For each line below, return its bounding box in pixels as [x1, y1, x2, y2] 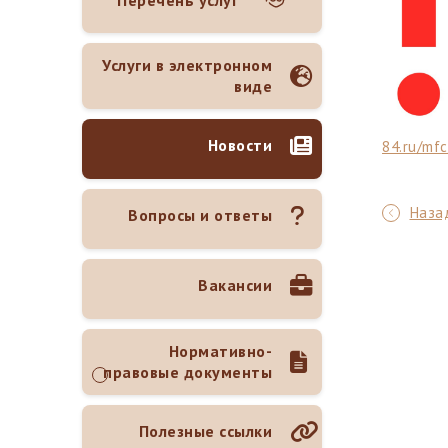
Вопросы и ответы [128, 205, 272, 225]
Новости [207, 135, 272, 155]
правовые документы [103, 361, 272, 382]
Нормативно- [168, 340, 272, 361]
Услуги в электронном [102, 54, 272, 75]
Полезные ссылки [138, 421, 272, 441]
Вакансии [198, 275, 272, 295]
